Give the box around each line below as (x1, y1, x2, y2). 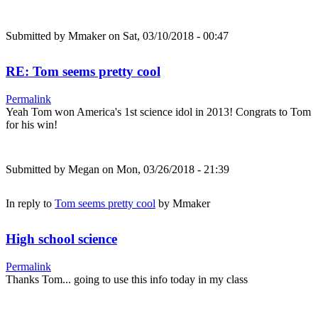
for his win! (6, 119, 57, 131)
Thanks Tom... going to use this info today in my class (6, 273, 248, 285)
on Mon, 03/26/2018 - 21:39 (99, 163, 229, 176)
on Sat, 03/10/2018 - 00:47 (106, 30, 229, 43)
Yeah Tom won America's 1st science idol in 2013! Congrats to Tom (6, 106, 311, 119)
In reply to (6, 197, 55, 210)
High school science (6, 231, 117, 247)
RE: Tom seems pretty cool (6, 64, 160, 79)
